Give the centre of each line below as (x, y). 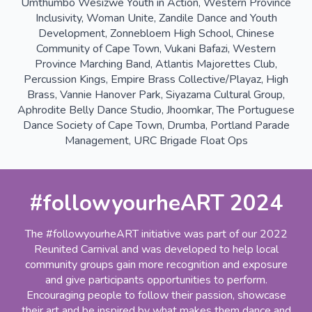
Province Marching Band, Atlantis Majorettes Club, (156, 64)
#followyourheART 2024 (156, 203)
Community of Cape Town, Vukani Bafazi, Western (156, 49)
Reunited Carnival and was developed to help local (156, 250)
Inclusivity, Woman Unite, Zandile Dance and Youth (156, 18)
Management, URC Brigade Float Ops (156, 141)
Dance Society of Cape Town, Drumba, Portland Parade (156, 126)
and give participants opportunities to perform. (156, 280)
